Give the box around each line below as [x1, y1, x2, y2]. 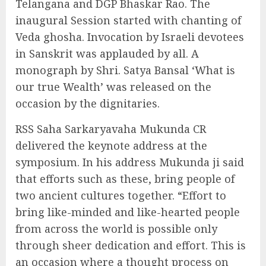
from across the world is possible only [15, 221, 217, 236]
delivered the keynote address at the [15, 138, 207, 153]
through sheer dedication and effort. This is [15, 238, 246, 253]
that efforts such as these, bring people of [15, 172, 235, 186]
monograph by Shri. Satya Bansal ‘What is [15, 63, 235, 78]
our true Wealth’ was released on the [15, 80, 211, 94]
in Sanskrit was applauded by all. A [15, 46, 199, 61]
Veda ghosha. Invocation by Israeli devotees [15, 30, 244, 45]
